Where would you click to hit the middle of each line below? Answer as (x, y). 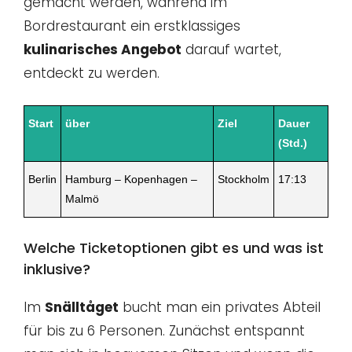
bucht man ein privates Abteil (220, 308)
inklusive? (57, 269)
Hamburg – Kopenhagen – (131, 179)
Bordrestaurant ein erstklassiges (132, 26)
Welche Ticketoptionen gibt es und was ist (174, 248)
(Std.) (293, 143)
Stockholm (244, 179)
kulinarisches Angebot (103, 50)
